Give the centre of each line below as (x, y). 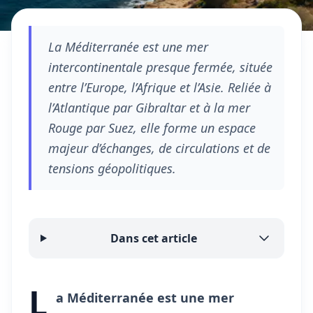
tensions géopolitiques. (112, 168)
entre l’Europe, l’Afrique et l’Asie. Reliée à (160, 87)
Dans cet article (154, 238)
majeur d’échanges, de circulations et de (159, 148)
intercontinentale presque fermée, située (160, 67)
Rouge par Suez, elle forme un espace (152, 128)
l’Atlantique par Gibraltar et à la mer (149, 108)
